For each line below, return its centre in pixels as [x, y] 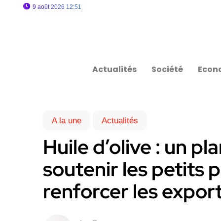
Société [167, 69]
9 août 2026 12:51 [57, 7]
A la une [67, 121]
